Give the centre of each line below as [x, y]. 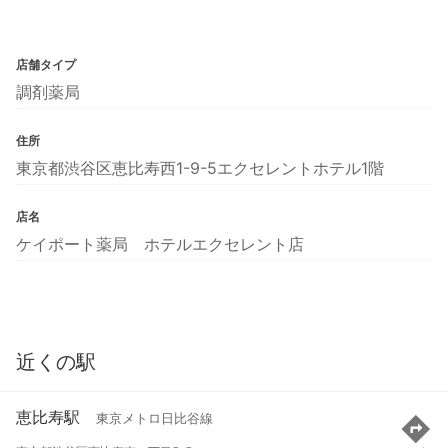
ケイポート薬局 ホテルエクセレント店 [160, 243]
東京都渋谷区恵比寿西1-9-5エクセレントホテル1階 [200, 167]
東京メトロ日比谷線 [154, 419]
